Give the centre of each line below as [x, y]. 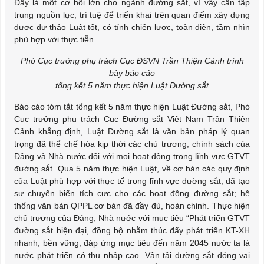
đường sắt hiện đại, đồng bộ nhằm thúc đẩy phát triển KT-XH [132, 230]
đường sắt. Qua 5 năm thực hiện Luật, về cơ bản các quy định [132, 169]
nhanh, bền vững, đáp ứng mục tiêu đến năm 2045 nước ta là [132, 243]
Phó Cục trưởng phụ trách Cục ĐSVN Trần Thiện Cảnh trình [132, 61]
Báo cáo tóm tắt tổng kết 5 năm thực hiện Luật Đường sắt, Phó [132, 107]
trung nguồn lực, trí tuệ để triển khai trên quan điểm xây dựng [132, 15]
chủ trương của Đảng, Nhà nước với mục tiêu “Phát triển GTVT [132, 218]
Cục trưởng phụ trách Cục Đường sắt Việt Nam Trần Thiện [132, 119]
